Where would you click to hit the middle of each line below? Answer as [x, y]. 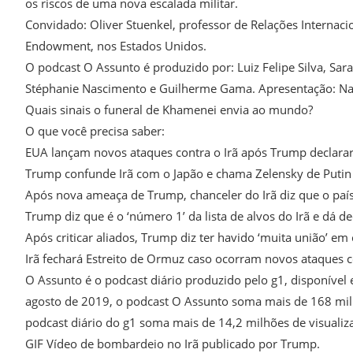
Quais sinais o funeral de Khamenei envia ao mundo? [169, 110]
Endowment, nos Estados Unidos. [116, 46]
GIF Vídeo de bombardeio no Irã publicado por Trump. [173, 344]
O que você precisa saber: [95, 131]
